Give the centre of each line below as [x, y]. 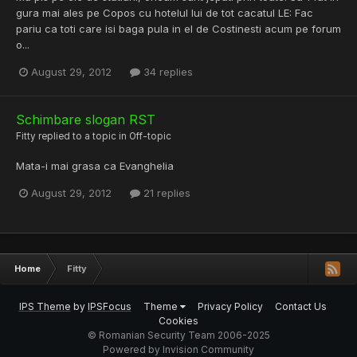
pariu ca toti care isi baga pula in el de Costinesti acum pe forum [178, 28]
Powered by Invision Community [178, 349]
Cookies [178, 321]
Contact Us [300, 306]
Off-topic [150, 136]
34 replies [167, 71]
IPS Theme [45, 306]
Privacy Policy [230, 306]
